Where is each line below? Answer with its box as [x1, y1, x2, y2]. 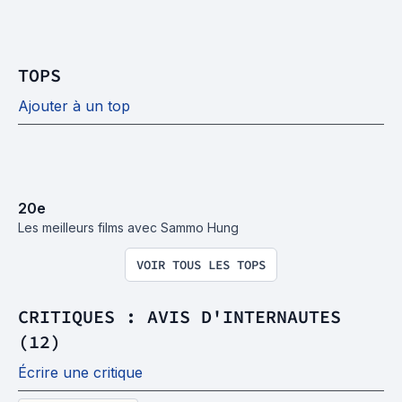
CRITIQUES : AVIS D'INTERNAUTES [18, 304, 341, 328]
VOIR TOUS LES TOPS [136, 256, 266, 273]
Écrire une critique [18, 363, 143, 381]
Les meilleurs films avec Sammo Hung [18, 219, 239, 235]
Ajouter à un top [18, 96, 130, 115]
